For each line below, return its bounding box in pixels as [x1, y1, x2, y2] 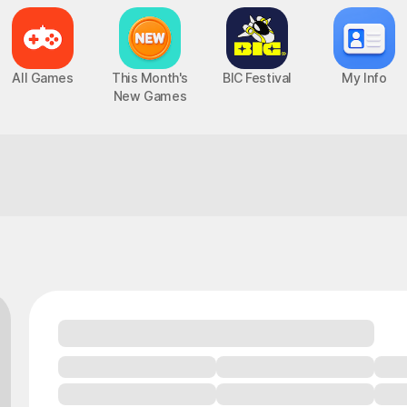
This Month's [112, 70, 188, 85]
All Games [12, 70, 74, 85]
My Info [342, 70, 387, 85]
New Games [113, 88, 187, 104]
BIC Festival [223, 70, 292, 85]
